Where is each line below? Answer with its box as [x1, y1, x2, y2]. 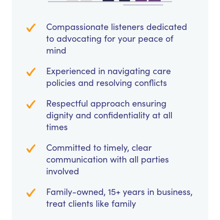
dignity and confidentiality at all [46, 109, 172, 121]
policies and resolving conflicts [46, 77, 167, 89]
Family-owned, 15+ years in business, [46, 186, 192, 198]
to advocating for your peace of [46, 32, 173, 45]
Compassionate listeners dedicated [46, 21, 187, 33]
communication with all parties [46, 153, 169, 165]
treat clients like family [46, 197, 136, 210]
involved [46, 165, 79, 177]
